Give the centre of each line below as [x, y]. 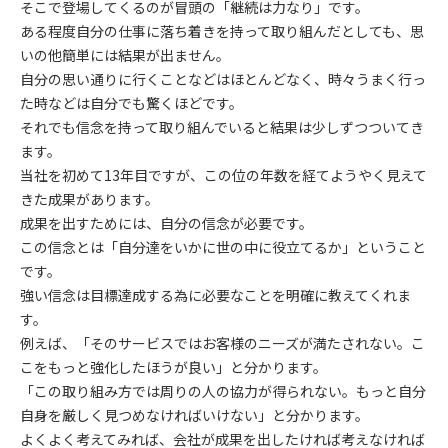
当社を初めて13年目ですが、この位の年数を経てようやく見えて [223, 175]
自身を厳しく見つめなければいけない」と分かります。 [194, 415]
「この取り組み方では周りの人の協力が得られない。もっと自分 [223, 391]
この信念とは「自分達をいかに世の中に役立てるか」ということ [223, 247]
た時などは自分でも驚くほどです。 [131, 103]
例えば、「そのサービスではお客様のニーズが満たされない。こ [222, 343]
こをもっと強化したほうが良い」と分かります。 [173, 367]
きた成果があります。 [89, 199]
